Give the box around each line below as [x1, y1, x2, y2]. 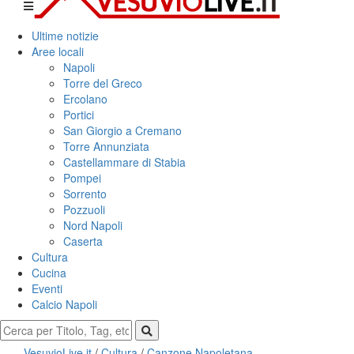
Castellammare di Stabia [63, 153, 186, 170]
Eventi [32, 280, 62, 296]
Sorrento [63, 185, 107, 201]
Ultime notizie [32, 27, 99, 43]
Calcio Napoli [32, 296, 97, 312]
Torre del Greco [63, 74, 142, 91]
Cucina [32, 264, 66, 281]
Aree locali [32, 43, 84, 59]
